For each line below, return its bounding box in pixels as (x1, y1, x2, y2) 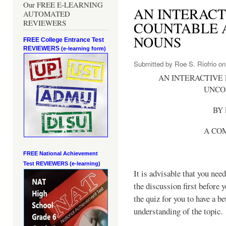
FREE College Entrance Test (23, 36, 104, 44)
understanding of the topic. (134, 205, 222, 217)
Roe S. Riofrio (175, 59, 216, 69)
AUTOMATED (23, 9, 70, 19)
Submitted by (134, 59, 175, 69)
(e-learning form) (61, 45, 106, 52)
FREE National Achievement (23, 150, 98, 157)
